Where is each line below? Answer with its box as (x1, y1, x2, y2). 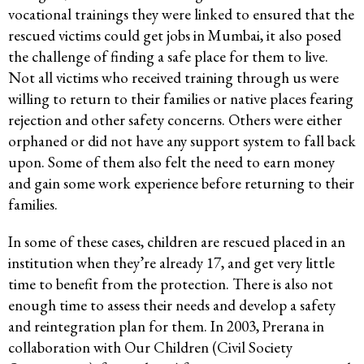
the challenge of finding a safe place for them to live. (8, 46, 328, 67)
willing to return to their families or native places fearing (8, 89, 353, 110)
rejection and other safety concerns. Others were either (8, 110, 342, 131)
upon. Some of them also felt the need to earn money (8, 152, 335, 173)
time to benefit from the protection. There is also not (8, 274, 333, 295)
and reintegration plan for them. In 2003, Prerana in (8, 316, 324, 337)
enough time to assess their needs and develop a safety (8, 295, 336, 316)
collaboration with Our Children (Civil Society (8, 337, 292, 358)
